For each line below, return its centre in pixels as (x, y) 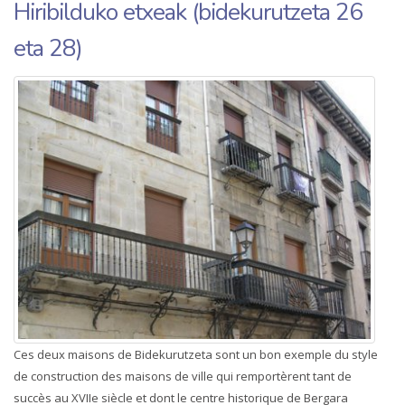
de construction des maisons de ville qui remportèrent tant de (183, 376)
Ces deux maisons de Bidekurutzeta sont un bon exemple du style (196, 354)
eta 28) (48, 49)
